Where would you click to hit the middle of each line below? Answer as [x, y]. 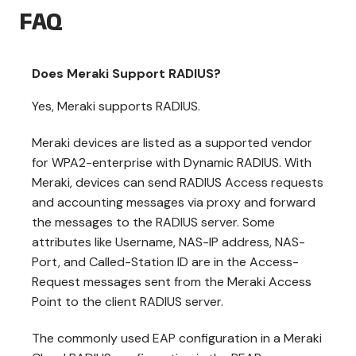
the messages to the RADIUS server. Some [153, 222]
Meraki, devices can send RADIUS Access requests [178, 182]
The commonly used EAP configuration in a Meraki [177, 338]
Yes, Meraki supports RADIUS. [116, 106]
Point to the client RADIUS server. [128, 301]
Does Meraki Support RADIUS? [126, 73]
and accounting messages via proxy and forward [174, 202]
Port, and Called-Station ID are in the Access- [165, 261]
